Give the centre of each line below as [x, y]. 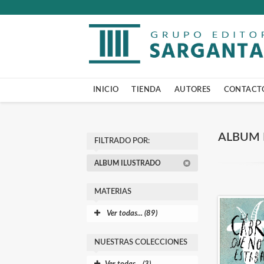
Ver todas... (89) [131, 214]
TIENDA [146, 90]
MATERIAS [113, 192]
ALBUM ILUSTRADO [128, 163]
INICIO [106, 90]
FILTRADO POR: [122, 141]
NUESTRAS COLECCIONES [141, 242]
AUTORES [192, 90]
